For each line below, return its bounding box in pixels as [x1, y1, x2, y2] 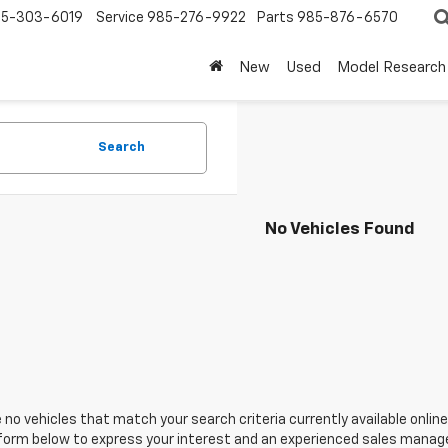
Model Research [337, 60, 446, 76]
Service [96, 11, 144, 26]
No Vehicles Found [265, 221, 415, 238]
